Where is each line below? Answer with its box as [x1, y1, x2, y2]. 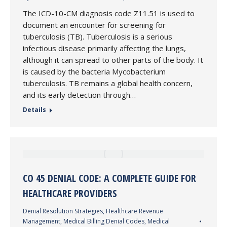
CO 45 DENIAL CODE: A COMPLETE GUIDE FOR [23, 171, 196, 185]
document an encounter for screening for [23, 20, 166, 30]
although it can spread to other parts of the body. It [23, 55, 203, 65]
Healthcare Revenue [106, 207, 163, 215]
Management [23, 217, 60, 225]
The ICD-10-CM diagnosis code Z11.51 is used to [23, 8, 195, 18]
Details [23, 105, 46, 114]
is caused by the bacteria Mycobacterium [23, 66, 166, 77]
